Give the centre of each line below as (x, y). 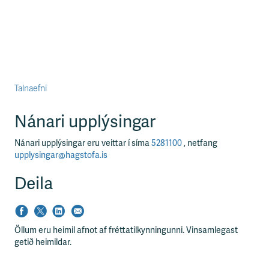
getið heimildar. (43, 242)
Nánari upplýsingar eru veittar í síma (83, 143)
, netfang (201, 143)
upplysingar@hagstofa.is (61, 155)
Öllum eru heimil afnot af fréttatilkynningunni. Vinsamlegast (126, 230)
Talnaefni (31, 89)
